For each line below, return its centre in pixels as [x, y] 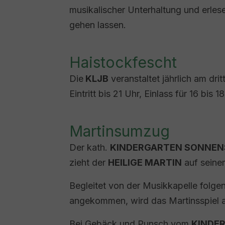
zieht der [89, 162]
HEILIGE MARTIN [145, 162]
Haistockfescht [123, 62]
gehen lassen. [98, 25]
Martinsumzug [120, 131]
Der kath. [90, 147]
